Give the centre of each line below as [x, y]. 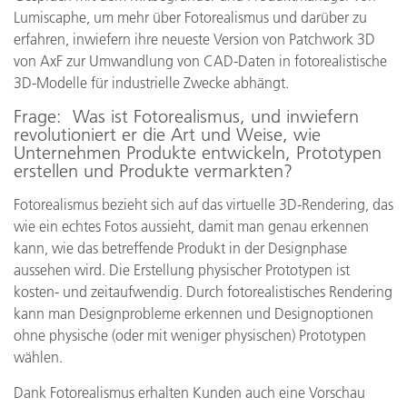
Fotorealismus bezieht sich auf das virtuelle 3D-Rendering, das [203, 204]
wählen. [38, 357]
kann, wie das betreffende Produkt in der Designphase [180, 248]
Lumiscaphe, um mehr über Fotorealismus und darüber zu [190, 17]
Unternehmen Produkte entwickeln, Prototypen [198, 153]
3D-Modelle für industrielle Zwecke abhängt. [151, 83]
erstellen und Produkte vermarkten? [153, 171]
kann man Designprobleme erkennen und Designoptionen [194, 313]
